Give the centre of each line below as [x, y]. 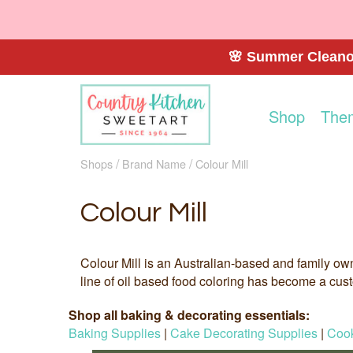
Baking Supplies [115, 333]
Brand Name [154, 163]
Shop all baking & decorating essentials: [189, 314]
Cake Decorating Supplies [244, 333]
